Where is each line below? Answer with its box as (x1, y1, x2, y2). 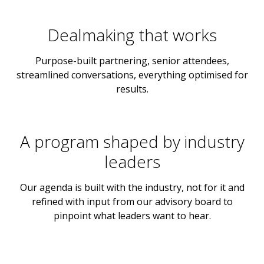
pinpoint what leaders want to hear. (53, 209, 211, 223)
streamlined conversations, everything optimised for (16, 68, 248, 82)
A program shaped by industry (19, 130, 245, 153)
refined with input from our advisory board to (31, 195, 233, 209)
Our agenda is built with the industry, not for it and (19, 181, 245, 194)
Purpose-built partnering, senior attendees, (35, 54, 229, 68)
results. (115, 82, 148, 96)
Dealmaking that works (47, 24, 217, 47)
